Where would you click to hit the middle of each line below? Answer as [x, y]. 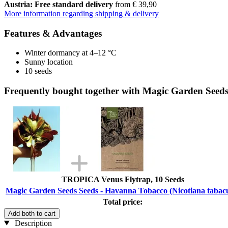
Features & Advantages [53, 33]
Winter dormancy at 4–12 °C [70, 53]
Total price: [123, 202]
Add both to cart [32, 213]
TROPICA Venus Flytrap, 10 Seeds [123, 179]
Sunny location [49, 62]
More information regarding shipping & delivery [81, 13]
